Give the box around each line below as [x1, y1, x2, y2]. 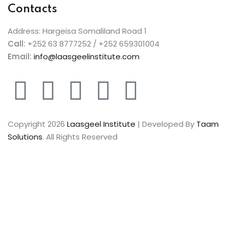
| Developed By [135, 119, 196, 130]
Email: [8, 51, 32, 62]
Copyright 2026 [8, 119, 67, 130]
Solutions [8, 131, 42, 143]
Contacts [8, 4, 57, 15]
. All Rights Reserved [42, 131, 118, 143]
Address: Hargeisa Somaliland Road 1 [8, 26, 147, 37]
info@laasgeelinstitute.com [34, 51, 140, 62]
